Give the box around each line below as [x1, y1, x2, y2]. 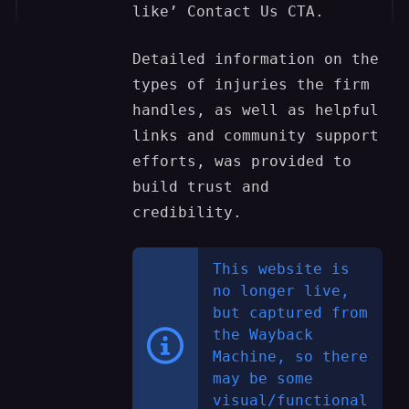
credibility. [132, 204, 243, 222]
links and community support [132, 127, 380, 145]
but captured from [213, 304, 369, 322]
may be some [213, 370, 314, 388]
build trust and [132, 178, 270, 196]
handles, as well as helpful [132, 101, 380, 120]
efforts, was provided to [132, 152, 352, 171]
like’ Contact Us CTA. [132, 3, 325, 21]
